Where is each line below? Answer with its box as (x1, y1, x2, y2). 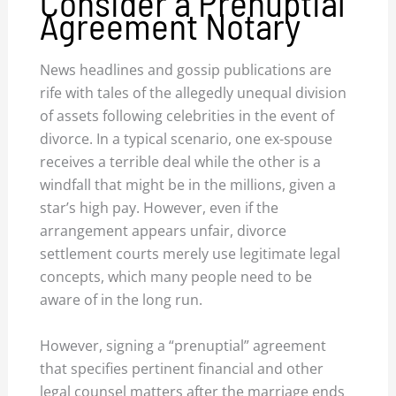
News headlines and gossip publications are (40, 60, 332, 80)
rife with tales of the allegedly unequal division (40, 83, 347, 103)
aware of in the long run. (40, 290, 203, 310)
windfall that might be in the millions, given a (40, 175, 337, 195)
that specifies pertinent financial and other (40, 358, 324, 378)
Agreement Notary (40, 2, 308, 47)
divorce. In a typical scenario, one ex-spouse (40, 129, 333, 149)
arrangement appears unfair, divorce (40, 221, 287, 241)
